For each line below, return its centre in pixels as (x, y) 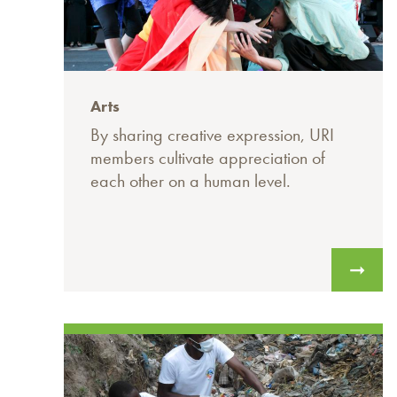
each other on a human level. (191, 181)
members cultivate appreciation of (208, 158)
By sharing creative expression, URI (212, 135)
